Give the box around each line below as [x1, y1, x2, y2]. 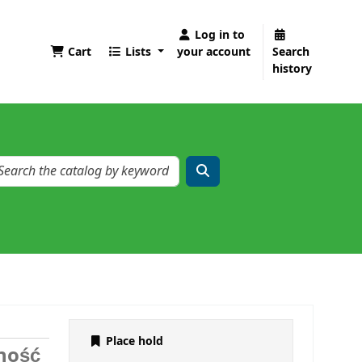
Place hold [103, 333, 163, 351]
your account [177, 43, 251, 61]
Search [272, 43, 310, 61]
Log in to [195, 26, 246, 44]
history [272, 60, 313, 78]
